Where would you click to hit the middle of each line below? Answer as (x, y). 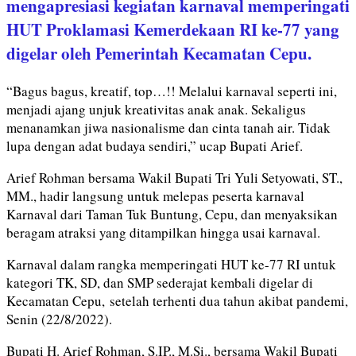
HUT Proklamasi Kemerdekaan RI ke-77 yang (173, 29)
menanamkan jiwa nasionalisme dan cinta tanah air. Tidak (168, 127)
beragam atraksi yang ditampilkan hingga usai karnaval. (163, 232)
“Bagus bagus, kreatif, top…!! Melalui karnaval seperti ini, (172, 91)
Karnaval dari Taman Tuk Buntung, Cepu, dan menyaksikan (172, 214)
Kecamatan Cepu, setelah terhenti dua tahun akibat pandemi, (177, 300)
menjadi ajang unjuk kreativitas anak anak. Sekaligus (156, 109)
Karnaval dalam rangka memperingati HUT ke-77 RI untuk (171, 264)
